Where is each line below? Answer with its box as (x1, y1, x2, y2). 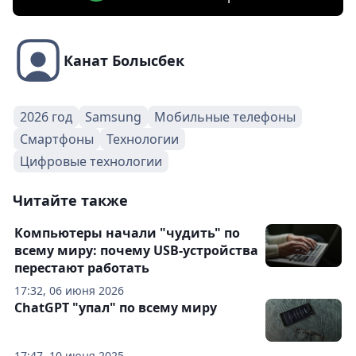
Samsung (85, 108, 141, 126)
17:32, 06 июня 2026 (14, 283, 124, 298)
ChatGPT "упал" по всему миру (14, 299, 217, 316)
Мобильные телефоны (154, 108, 296, 126)
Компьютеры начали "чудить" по (14, 224, 240, 242)
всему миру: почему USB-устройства (14, 242, 258, 259)
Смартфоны (20, 130, 94, 148)
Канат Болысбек (64, 51, 184, 70)
